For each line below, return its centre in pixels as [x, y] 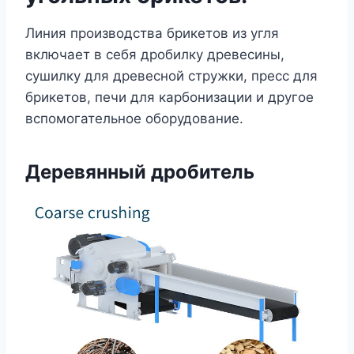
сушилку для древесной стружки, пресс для [171, 75]
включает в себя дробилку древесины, [155, 54]
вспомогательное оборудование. [134, 118]
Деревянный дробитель [140, 171]
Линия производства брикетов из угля [152, 33]
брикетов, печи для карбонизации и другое [169, 97]
